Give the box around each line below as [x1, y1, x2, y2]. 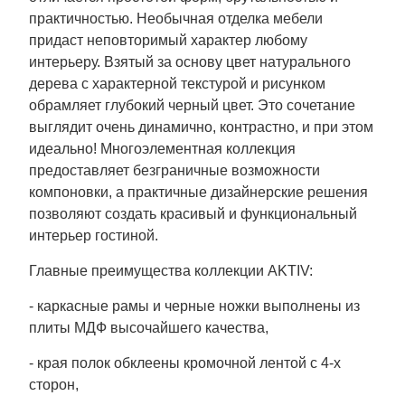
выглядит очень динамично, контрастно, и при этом [29, 118, 373, 135]
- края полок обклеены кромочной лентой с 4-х [29, 354, 341, 371]
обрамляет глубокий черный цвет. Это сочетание [29, 97, 355, 113]
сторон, [29, 376, 79, 392]
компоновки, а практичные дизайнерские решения [29, 184, 368, 200]
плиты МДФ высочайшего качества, [29, 319, 272, 335]
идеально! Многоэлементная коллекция [29, 140, 296, 156]
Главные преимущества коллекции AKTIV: [29, 262, 313, 278]
